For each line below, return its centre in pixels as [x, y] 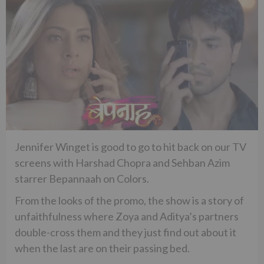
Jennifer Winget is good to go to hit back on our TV [131, 146]
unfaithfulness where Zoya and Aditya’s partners [127, 216]
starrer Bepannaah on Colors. [82, 178]
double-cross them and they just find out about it [126, 232]
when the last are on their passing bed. [102, 248]
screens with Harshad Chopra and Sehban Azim [122, 162]
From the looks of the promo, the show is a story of [129, 200]
